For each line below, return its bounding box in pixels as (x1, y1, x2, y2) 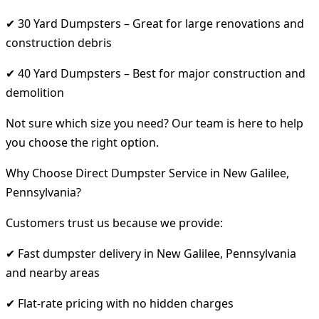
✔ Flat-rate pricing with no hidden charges (6, 295, 234, 311)
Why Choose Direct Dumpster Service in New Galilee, (6, 164, 289, 181)
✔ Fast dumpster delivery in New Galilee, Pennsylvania (6, 245, 296, 261)
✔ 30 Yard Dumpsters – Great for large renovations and (6, 15, 304, 31)
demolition (6, 84, 64, 100)
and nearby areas (6, 264, 100, 281)
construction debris (6, 34, 112, 51)
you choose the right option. (6, 134, 159, 150)
